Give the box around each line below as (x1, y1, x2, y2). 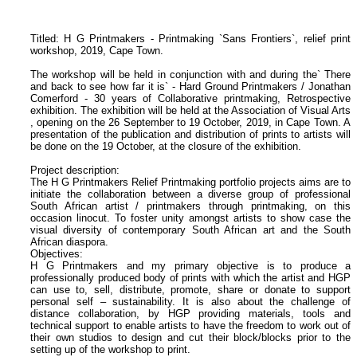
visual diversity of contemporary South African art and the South (30, 224, 351, 237)
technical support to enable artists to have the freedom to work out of (30, 320, 351, 332)
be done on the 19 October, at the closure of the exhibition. (30, 140, 301, 153)
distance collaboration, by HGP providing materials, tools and (30, 308, 351, 320)
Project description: (30, 164, 120, 177)
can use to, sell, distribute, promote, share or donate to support (30, 284, 351, 296)
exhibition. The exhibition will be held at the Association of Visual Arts (30, 104, 351, 117)
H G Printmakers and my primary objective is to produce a (30, 260, 351, 273)
